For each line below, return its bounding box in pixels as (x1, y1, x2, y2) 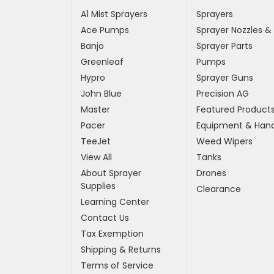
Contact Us (80, 212, 129, 224)
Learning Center (80, 196, 149, 209)
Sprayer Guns (196, 72, 254, 84)
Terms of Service (80, 259, 154, 272)
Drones (196, 167, 227, 180)
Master (80, 103, 110, 116)
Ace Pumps (80, 24, 129, 37)
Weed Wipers (196, 135, 253, 148)
